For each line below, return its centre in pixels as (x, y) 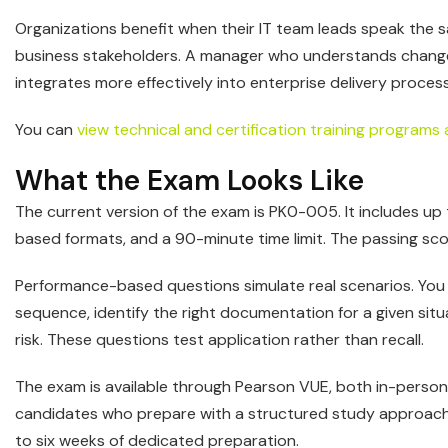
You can (46, 130)
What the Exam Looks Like (189, 181)
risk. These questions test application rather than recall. (219, 340)
